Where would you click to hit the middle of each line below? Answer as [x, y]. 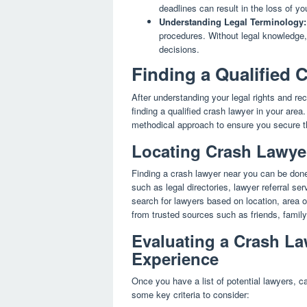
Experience [175, 258]
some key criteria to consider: [191, 294]
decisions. [179, 49]
